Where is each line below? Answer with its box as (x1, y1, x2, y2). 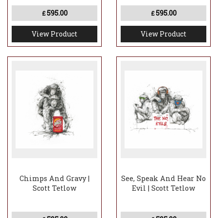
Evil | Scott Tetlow (132, 183, 195, 193)
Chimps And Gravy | (19, 174, 90, 183)
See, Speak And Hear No (121, 174, 206, 183)
